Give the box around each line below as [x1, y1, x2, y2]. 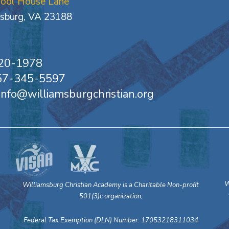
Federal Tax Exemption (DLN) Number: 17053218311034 [23, 216, 198, 225]
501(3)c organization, [79, 192, 143, 201]
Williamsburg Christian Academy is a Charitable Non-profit [22, 180, 199, 190]
